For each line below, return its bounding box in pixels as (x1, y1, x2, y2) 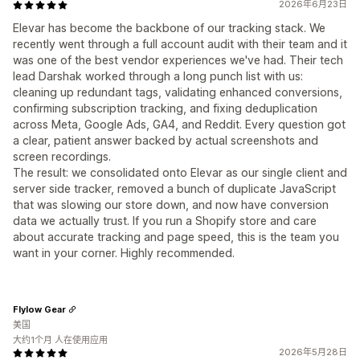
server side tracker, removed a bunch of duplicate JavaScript (13, 182, 336, 196)
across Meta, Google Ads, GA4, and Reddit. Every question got (13, 117, 346, 132)
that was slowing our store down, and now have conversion (13, 198, 329, 212)
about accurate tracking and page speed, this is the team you (13, 230, 339, 244)
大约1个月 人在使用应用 (13, 334, 108, 346)
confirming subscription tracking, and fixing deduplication (13, 101, 317, 116)
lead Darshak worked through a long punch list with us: (13, 69, 303, 84)
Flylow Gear (13, 303, 66, 315)
